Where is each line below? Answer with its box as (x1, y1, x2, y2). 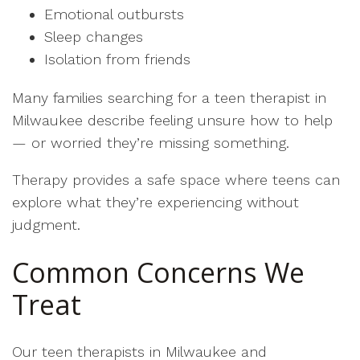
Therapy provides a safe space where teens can (12, 171, 340, 188)
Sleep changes (44, 28, 143, 45)
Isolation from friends (44, 51, 190, 67)
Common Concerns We (12, 254, 305, 291)
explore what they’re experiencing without (12, 194, 299, 211)
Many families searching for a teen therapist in (12, 89, 326, 106)
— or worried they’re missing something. (12, 134, 289, 151)
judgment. (12, 216, 80, 233)
